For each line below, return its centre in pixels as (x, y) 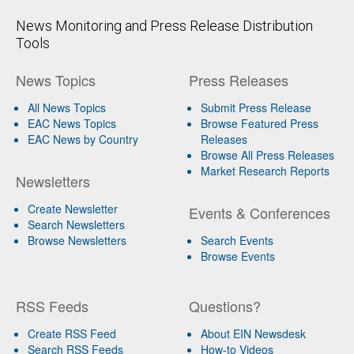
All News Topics (67, 107)
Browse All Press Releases (267, 154)
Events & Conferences (259, 212)
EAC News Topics (72, 123)
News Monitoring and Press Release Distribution (164, 25)
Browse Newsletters (77, 240)
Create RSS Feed (72, 333)
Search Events (237, 240)
